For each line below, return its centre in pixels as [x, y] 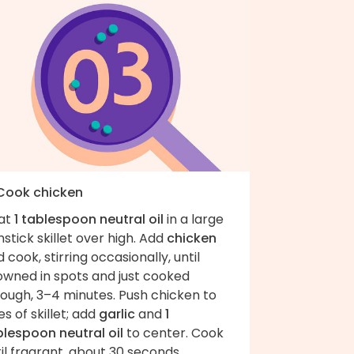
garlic [117, 314]
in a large [194, 219]
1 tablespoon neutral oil [89, 219]
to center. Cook [173, 333]
